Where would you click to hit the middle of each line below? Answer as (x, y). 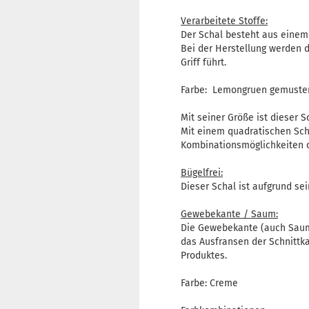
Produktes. (207, 256)
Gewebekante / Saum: (229, 214)
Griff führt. (205, 62)
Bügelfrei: (202, 173)
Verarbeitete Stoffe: (224, 21)
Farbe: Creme (209, 283)
